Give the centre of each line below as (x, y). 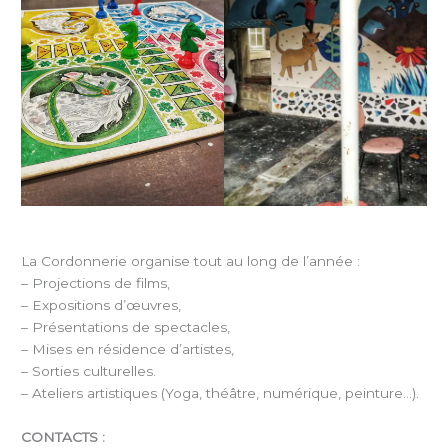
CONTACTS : (63, 437)
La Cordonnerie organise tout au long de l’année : (191, 261)
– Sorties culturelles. (89, 371)
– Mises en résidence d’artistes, (128, 349)
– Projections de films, (96, 283)
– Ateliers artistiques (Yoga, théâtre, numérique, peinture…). (220, 393)
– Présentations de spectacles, (126, 327)
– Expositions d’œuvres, (101, 305)
